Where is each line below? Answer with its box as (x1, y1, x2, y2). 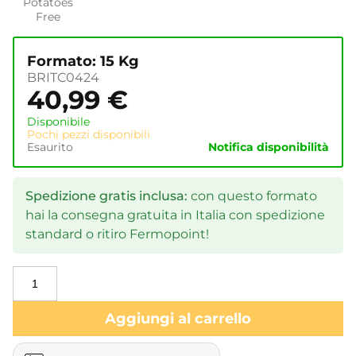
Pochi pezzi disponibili (27, 126, 150, 141)
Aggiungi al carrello (105, 309, 251, 327)
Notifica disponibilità (208, 139, 329, 154)
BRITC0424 (27, 69, 99, 85)
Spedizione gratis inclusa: (25, 188, 188, 203)
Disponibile (27, 114, 90, 129)
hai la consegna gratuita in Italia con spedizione (25, 207, 325, 222)
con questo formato (188, 188, 317, 203)
